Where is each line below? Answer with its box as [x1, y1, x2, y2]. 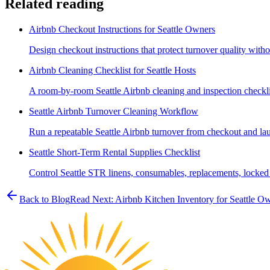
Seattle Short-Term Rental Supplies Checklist [29, 146, 200, 157]
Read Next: [70, 193, 113, 204]
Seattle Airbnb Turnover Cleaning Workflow [29, 105, 198, 116]
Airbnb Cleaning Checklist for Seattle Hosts [29, 64, 196, 75]
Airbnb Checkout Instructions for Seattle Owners [29, 24, 215, 34]
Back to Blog [19, 193, 70, 204]
